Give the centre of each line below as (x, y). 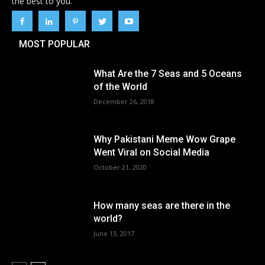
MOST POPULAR (54, 44)
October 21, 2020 (120, 167)
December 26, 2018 (124, 101)
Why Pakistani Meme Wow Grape (165, 140)
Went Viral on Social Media (152, 153)
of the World (121, 86)
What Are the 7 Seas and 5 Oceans (168, 73)
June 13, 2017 (114, 234)
